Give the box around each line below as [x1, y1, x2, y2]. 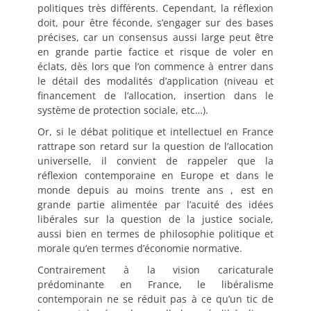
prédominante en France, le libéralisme [37, 277, 274, 291]
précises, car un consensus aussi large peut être [37, 30, 274, 44]
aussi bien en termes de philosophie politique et [37, 226, 274, 240]
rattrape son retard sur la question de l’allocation [37, 139, 274, 153]
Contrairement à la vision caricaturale [37, 262, 274, 276]
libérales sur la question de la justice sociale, [37, 212, 274, 226]
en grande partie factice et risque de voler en [37, 44, 274, 58]
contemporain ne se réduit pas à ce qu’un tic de [37, 292, 274, 305]
